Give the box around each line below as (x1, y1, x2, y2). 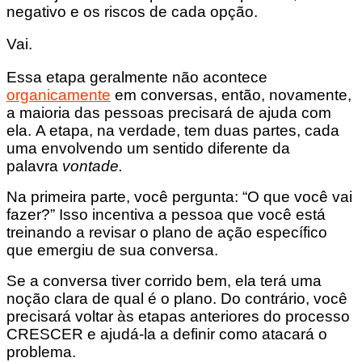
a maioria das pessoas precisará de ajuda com (6, 104, 331, 122)
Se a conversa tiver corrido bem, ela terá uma (6, 272, 322, 290)
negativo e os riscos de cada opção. (6, 2, 258, 20)
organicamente (6, 86, 111, 104)
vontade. (62, 158, 123, 175)
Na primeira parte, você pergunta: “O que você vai (6, 188, 352, 206)
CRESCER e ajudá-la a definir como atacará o (6, 326, 327, 343)
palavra (6, 158, 62, 175)
